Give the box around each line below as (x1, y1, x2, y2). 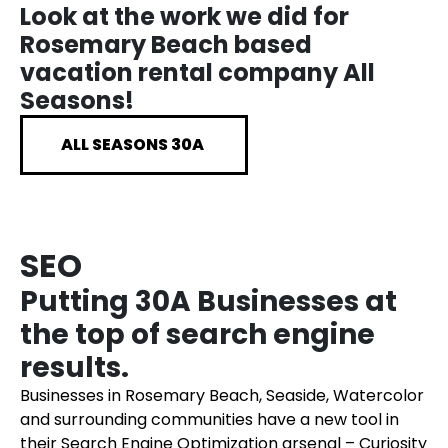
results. (20, 348, 129, 387)
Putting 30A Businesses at (20, 282, 397, 321)
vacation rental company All (20, 56, 375, 89)
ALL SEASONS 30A (61, 133, 207, 156)
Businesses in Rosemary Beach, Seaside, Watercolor (20, 384, 424, 407)
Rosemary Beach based (20, 28, 312, 61)
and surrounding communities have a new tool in (20, 408, 399, 431)
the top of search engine (20, 315, 375, 354)
